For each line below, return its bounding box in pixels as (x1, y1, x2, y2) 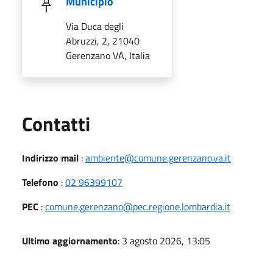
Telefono (22, 174, 58, 190)
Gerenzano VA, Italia (66, 48, 150, 63)
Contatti (22, 108, 90, 138)
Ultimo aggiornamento (22, 233, 118, 248)
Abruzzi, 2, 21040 (66, 33, 140, 48)
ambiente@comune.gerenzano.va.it (85, 150, 231, 165)
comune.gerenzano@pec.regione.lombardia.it (45, 199, 230, 214)
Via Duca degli (66, 18, 124, 34)
